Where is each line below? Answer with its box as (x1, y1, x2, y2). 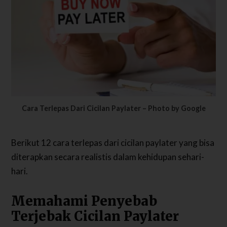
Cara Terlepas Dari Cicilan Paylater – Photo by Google (21, 103, 206, 112)
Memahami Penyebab (11, 193, 158, 209)
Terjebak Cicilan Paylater (11, 208, 179, 224)
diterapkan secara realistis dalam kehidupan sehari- (11, 152, 205, 162)
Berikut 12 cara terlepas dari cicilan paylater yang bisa (11, 137, 215, 148)
